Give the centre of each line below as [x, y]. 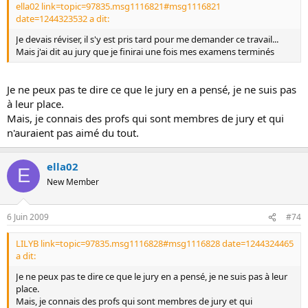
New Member [73, 181]
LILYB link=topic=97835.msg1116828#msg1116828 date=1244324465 [155, 243]
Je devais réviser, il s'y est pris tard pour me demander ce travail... [147, 39]
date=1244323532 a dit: [63, 19]
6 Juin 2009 [28, 217]
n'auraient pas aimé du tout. [73, 132]
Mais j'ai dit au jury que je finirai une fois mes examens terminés [145, 52]
